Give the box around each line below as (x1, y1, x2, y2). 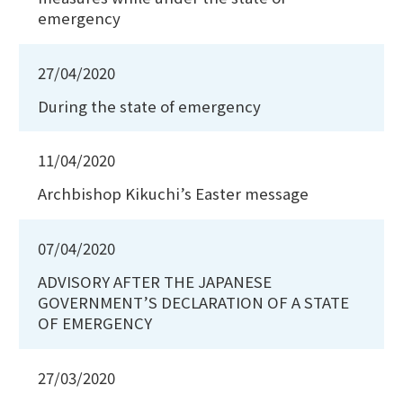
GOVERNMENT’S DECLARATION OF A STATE (38, 291, 349, 314)
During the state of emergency (38, 94, 261, 117)
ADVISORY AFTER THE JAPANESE (38, 271, 272, 293)
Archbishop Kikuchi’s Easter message (38, 183, 309, 205)
